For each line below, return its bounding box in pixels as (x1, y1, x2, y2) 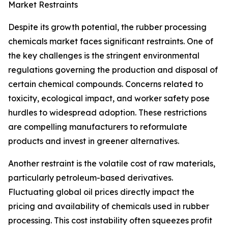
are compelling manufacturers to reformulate (8, 122, 187, 132)
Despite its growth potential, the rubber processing (8, 22, 207, 33)
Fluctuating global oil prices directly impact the (8, 187, 194, 197)
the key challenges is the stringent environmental (8, 50, 199, 61)
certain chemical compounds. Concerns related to (8, 79, 203, 90)
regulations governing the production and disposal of (8, 65, 218, 75)
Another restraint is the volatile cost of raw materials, (8, 158, 215, 169)
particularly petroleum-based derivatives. (8, 173, 173, 183)
